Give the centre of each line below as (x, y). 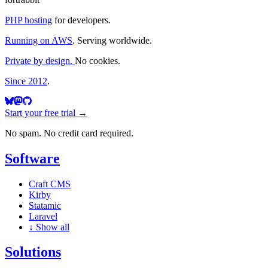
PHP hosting (28, 20)
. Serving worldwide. (112, 40)
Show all (53, 227)
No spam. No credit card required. (69, 133)
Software (32, 158)
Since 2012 (26, 81)
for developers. (81, 20)
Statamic (45, 205)
